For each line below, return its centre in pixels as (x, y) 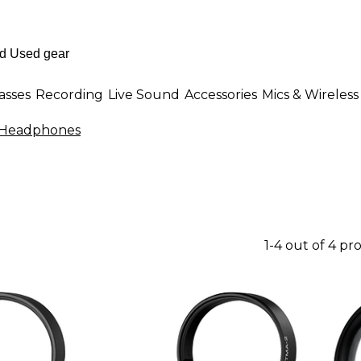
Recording (69, 94)
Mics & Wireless (310, 94)
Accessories (221, 94)
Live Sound (144, 94)
